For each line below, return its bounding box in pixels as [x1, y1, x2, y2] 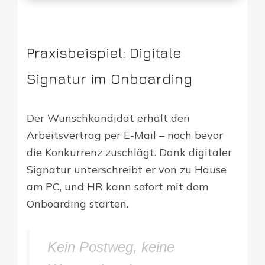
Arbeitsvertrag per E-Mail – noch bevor [27, 128, 223, 142]
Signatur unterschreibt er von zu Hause [27, 162, 227, 176]
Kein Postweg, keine [47, 238, 174, 255]
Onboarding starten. [27, 196, 128, 211]
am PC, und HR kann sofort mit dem [27, 179, 208, 193]
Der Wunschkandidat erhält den [27, 111, 190, 125]
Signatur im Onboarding [27, 70, 192, 87]
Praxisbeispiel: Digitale [27, 44, 182, 61]
